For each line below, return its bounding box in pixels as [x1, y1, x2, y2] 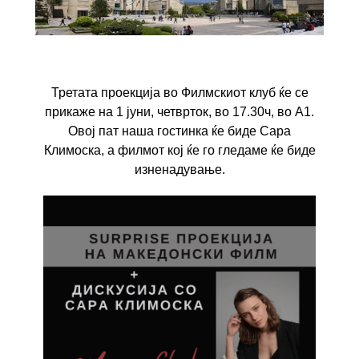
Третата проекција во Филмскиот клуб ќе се [50, 85, 309, 99]
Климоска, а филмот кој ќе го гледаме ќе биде [43, 143, 316, 157]
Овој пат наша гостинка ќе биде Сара [68, 123, 291, 138]
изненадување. [134, 162, 225, 176]
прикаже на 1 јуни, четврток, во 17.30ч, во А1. [45, 104, 314, 119]
